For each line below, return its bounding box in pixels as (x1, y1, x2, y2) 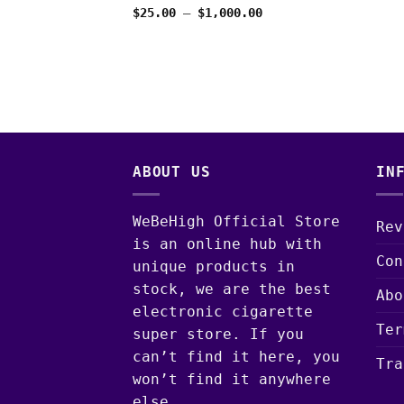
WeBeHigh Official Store (133, 212, 340, 230)
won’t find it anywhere (133, 370, 331, 388)
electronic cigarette (133, 302, 313, 320)
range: (261, 17, 305, 32)
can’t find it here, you (133, 347, 340, 365)
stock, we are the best (133, 280, 331, 298)
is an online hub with (133, 234, 322, 252)
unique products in (133, 257, 295, 275)
